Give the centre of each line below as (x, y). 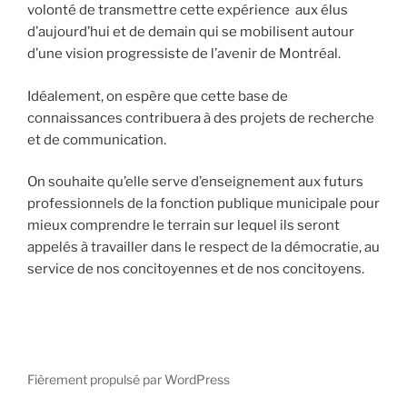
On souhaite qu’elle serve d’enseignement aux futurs (195, 182)
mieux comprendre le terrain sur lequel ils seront (184, 226)
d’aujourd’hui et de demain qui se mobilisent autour (191, 32)
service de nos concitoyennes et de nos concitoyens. (196, 269)
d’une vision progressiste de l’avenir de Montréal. (184, 54)
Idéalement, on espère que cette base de (158, 96)
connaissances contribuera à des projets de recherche (201, 118)
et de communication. (97, 139)
